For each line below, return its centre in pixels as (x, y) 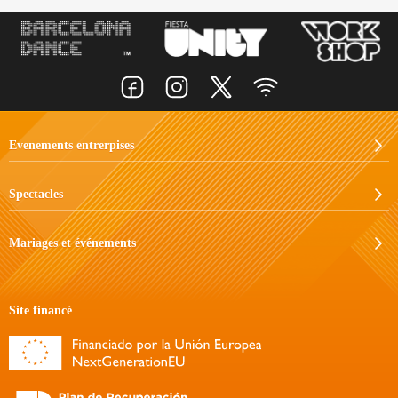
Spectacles (36, 195)
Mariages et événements (72, 243)
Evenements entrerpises (72, 146)
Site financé (40, 311)
